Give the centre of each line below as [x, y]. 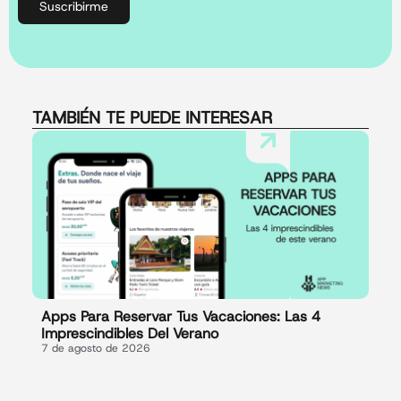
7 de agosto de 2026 [95, 349]
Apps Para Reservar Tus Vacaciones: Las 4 [180, 317]
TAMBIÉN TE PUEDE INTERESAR [152, 118]
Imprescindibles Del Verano [129, 334]
